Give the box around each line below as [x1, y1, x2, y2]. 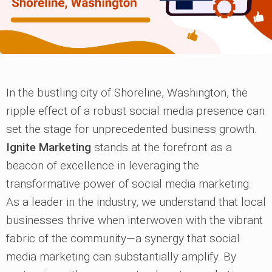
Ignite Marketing [6, 140, 91, 155]
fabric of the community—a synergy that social [6, 231, 240, 246]
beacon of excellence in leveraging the [6, 158, 199, 173]
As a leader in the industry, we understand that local [6, 195, 266, 209]
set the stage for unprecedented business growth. [6, 122, 257, 137]
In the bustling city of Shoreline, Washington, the [6, 86, 248, 100]
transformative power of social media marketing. [6, 177, 251, 191]
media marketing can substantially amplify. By [6, 250, 236, 264]
